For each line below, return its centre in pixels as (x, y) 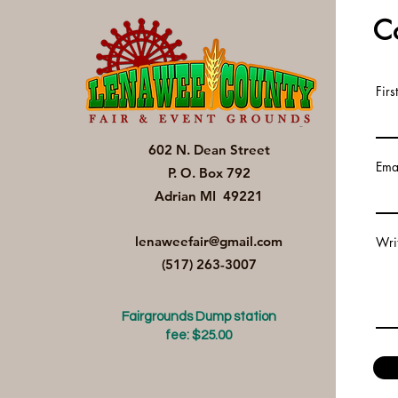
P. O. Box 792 (209, 173)
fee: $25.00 (199, 335)
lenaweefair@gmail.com (209, 241)
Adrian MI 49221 (209, 196)
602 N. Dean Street (209, 150)
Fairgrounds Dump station (199, 317)
